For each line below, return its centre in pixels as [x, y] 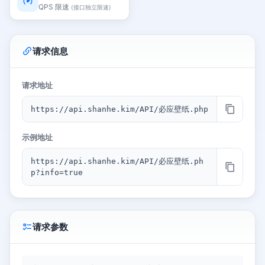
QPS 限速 [55, 7]
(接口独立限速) [91, 7]
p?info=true [57, 172]
